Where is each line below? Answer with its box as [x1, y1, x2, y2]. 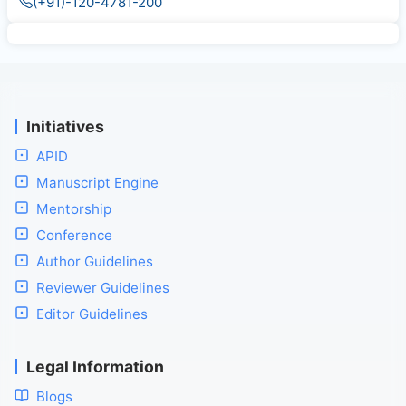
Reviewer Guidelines [36, 279, 169, 297]
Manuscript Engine [36, 174, 159, 192]
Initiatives [26, 117, 104, 137]
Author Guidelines [36, 253, 153, 271]
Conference [36, 227, 112, 245]
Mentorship [36, 200, 111, 218]
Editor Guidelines [36, 305, 148, 324]
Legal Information [26, 357, 164, 377]
